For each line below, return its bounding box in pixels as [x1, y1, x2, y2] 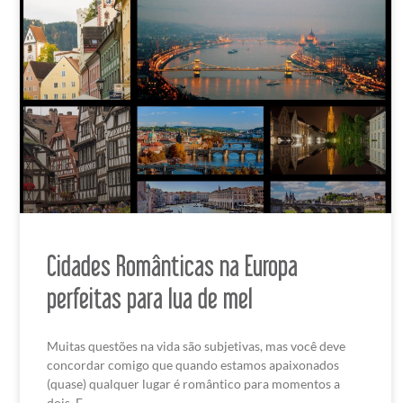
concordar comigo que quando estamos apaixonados [47, 357, 339, 373]
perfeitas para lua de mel [47, 282, 253, 315]
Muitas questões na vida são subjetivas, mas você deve [47, 338, 345, 354]
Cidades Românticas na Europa [47, 249, 298, 282]
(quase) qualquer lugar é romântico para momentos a [47, 376, 340, 392]
